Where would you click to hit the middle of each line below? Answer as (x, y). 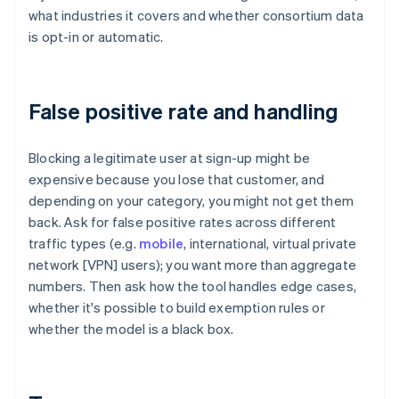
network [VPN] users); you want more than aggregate (193, 265)
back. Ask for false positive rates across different (183, 222)
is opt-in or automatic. (96, 37)
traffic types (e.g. (84, 244)
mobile (162, 244)
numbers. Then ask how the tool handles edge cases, (193, 286)
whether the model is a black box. (131, 329)
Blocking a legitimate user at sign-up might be (170, 158)
